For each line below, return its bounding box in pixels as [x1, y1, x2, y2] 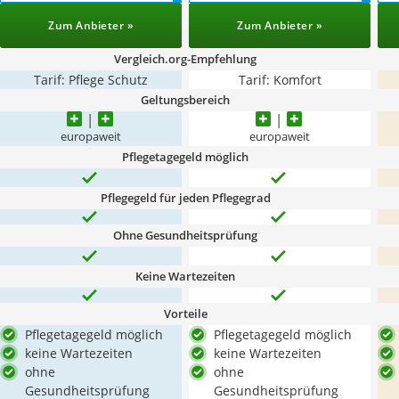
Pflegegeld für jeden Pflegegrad [100, 190, 271, 206]
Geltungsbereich [141, 92, 230, 108]
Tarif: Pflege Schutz [34, 71, 148, 88]
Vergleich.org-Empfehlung [114, 51, 256, 67]
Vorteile [163, 305, 208, 322]
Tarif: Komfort [238, 71, 322, 88]
